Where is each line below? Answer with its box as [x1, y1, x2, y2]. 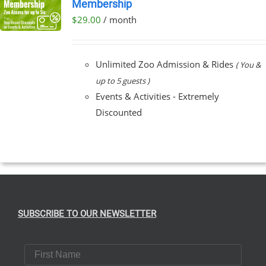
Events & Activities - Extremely [95, 90, 219, 102]
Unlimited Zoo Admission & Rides [95, 58, 236, 70]
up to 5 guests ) [95, 75, 150, 86]
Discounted [95, 106, 142, 118]
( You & [235, 59, 261, 70]
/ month [103, 13, 137, 26]
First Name [24, 243, 72, 254]
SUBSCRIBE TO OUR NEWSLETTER [18, 208, 156, 219]
